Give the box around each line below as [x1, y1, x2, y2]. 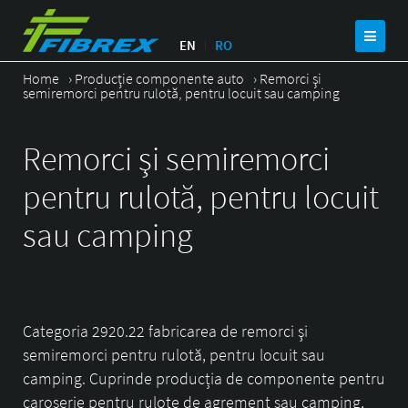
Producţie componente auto [75, 69, 244, 87]
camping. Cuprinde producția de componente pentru [23, 367, 385, 389]
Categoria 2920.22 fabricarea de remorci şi [23, 320, 308, 342]
